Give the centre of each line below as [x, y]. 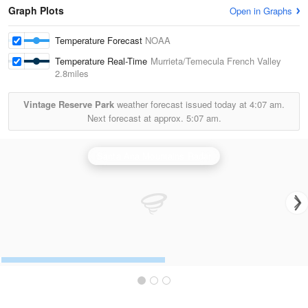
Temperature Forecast [100, 40]
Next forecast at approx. [136, 118]
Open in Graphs [261, 11]
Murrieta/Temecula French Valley [216, 61]
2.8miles [72, 73]
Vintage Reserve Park [69, 104]
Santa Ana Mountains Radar [154, 156]
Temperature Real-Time [103, 61]
